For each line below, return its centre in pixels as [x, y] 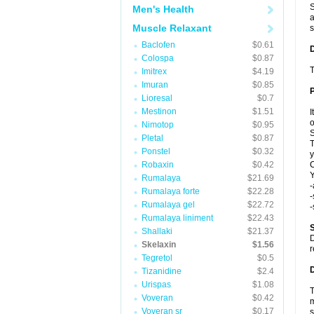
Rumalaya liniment [177, 218]
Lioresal [157, 98]
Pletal [152, 138]
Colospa [158, 58]
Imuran [155, 85]
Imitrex [154, 71]
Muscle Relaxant [172, 28]
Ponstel [156, 151]
